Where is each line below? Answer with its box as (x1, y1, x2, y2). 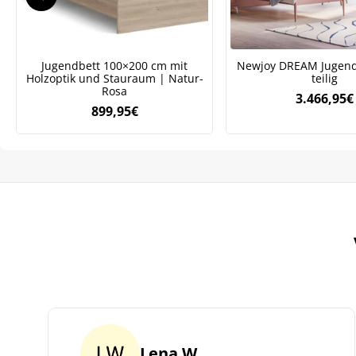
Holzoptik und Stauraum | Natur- (25, 70, 203, 86)
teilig (311, 70, 338, 86)
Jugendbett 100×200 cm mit (41, 57, 188, 73)
